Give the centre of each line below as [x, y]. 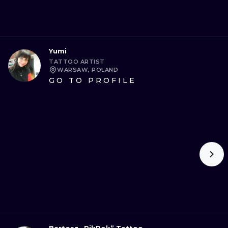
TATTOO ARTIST [77, 62]
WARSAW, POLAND [88, 70]
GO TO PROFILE [93, 80]
